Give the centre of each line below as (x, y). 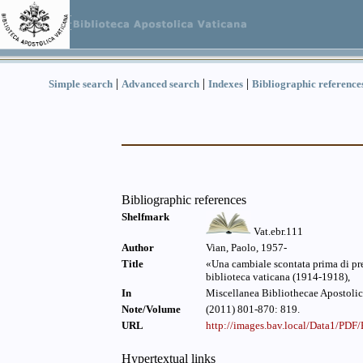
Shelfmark (145, 217)
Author (138, 248)
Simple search (81, 84)
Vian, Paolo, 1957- (246, 248)
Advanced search (160, 84)
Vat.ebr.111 (277, 231)
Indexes (226, 84)
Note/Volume (151, 309)
